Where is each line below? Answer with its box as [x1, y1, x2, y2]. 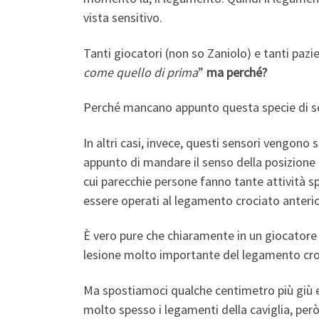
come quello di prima [83, 63, 198, 80]
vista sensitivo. [83, 9, 162, 26]
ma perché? [206, 63, 267, 80]
